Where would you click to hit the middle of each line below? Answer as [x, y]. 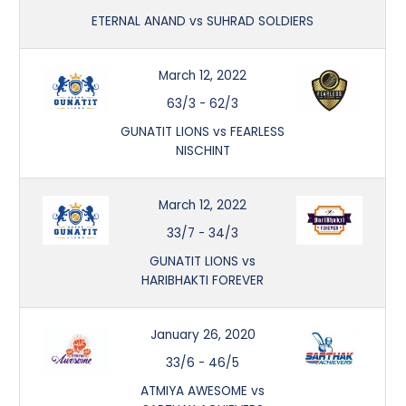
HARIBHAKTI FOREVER [203, 280]
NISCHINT [203, 150]
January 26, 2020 [203, 334]
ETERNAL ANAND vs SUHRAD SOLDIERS [203, 21]
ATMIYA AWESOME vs [203, 391]
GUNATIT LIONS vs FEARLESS [203, 131]
